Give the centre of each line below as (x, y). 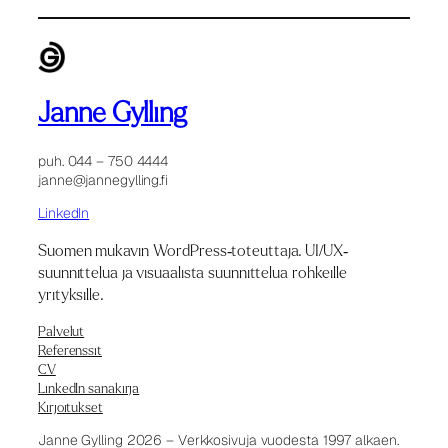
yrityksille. (71, 294)
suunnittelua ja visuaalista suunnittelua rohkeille (192, 272)
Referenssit (70, 350)
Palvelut (61, 331)
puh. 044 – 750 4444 (103, 161)
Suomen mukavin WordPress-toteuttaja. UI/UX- (193, 250)
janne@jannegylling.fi (103, 180)
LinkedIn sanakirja (89, 388)
